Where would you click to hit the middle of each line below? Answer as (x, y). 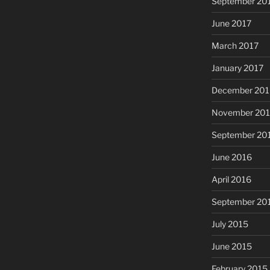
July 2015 (230, 224)
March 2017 (235, 46)
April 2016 (231, 180)
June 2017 (231, 24)
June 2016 (231, 157)
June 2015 (231, 246)
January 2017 (237, 68)
